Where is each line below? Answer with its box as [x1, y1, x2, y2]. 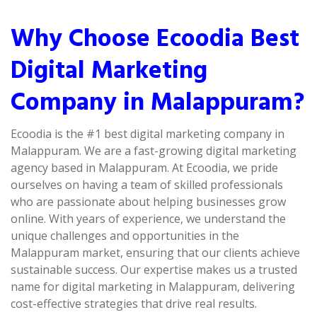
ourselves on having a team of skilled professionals [11, 177, 283, 192]
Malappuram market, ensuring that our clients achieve [11, 245, 300, 260]
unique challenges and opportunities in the [11, 228, 239, 243]
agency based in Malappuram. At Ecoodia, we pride [11, 160, 278, 175]
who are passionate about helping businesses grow [11, 194, 286, 209]
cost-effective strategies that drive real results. [11, 296, 257, 311]
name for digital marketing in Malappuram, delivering [11, 279, 295, 294]
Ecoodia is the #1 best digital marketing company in [11, 126, 284, 142]
